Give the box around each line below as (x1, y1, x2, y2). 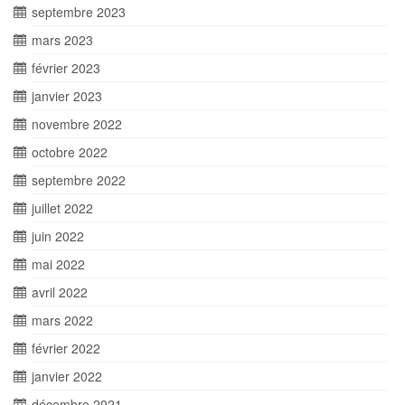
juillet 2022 (32, 198, 93, 217)
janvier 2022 (32, 366, 102, 385)
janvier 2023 (32, 86, 102, 105)
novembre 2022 (32, 114, 122, 133)
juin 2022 (32, 226, 84, 245)
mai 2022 (32, 254, 85, 273)
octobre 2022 (32, 142, 108, 161)
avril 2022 (32, 282, 88, 301)
